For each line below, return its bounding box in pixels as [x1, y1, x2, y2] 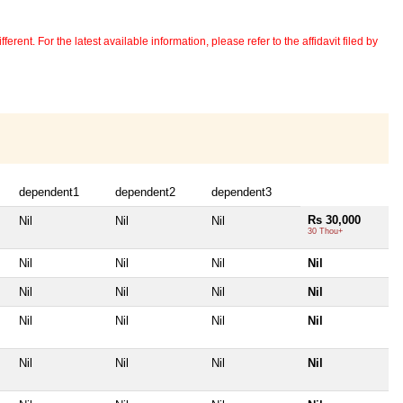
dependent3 [211, 185, 272, 200]
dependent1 [19, 185, 79, 200]
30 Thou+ [308, 227, 343, 237]
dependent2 [115, 185, 175, 200]
